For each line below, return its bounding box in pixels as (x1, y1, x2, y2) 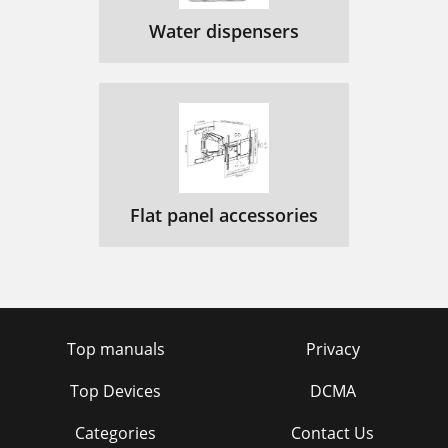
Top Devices (70, 380, 161, 402)
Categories (75, 422, 156, 444)
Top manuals (66, 338, 165, 360)
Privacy (305, 338, 360, 360)
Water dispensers (149, 19, 299, 43)
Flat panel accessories (130, 203, 318, 227)
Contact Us (291, 422, 374, 444)
